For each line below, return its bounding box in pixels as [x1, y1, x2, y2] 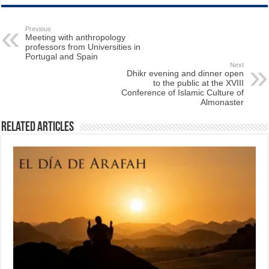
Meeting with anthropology [25, 32, 126, 43]
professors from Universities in [25, 42, 141, 52]
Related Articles [1, 121, 74, 135]
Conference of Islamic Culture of [121, 88, 244, 98]
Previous [25, 25, 52, 33]
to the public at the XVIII [153, 78, 244, 88]
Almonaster [200, 97, 244, 107]
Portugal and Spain [25, 52, 98, 62]
